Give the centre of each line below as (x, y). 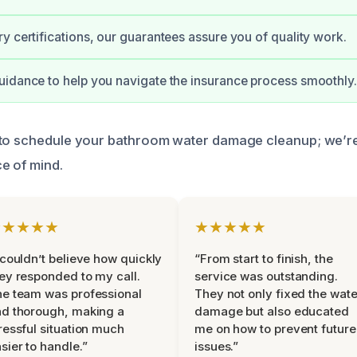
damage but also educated (272, 311)
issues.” (217, 346)
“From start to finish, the (264, 259)
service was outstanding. (266, 276)
